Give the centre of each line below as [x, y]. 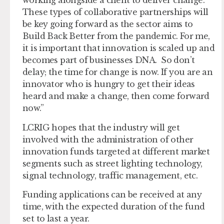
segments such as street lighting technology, [112, 163]
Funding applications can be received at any [112, 195]
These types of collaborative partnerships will [115, 12]
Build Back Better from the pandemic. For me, [116, 36]
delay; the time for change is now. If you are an [118, 72]
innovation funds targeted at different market [116, 151]
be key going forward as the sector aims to [108, 24]
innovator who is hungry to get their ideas [109, 84]
